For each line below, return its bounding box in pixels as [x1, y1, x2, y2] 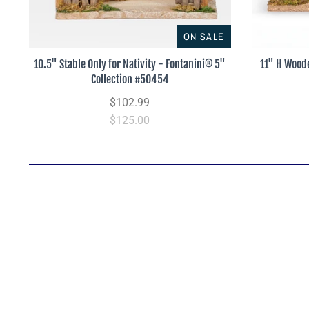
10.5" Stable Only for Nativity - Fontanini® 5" [34, 57, 226, 71]
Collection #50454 [90, 72, 169, 86]
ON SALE [183, 30, 225, 43]
